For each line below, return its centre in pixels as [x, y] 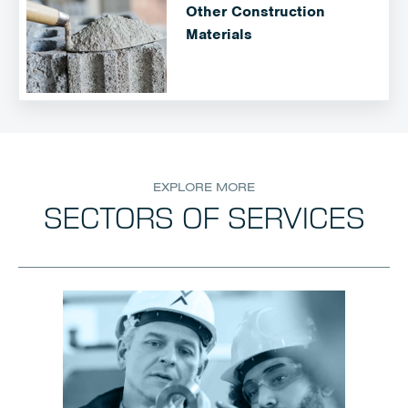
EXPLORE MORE [204, 187]
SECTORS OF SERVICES [204, 218]
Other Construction [255, 11]
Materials [219, 34]
